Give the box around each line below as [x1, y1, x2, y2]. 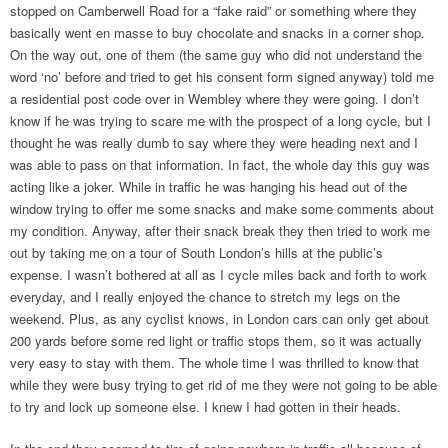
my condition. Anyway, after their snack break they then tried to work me [10, 221, 430, 240]
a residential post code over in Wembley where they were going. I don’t [10, 89, 419, 108]
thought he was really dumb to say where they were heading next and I [10, 133, 418, 152]
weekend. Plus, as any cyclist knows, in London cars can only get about [10, 309, 429, 328]
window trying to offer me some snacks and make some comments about [10, 199, 434, 218]
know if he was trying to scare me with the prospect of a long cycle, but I [10, 111, 431, 130]
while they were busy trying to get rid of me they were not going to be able [10, 375, 437, 394]
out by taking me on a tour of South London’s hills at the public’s [10, 243, 383, 262]
